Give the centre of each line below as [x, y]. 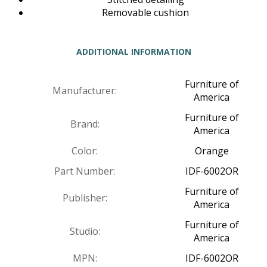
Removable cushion [145, 13]
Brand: [85, 124]
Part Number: [85, 171]
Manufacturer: [85, 91]
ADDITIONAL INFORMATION [133, 52]
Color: [85, 151]
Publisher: [85, 198]
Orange [212, 151]
